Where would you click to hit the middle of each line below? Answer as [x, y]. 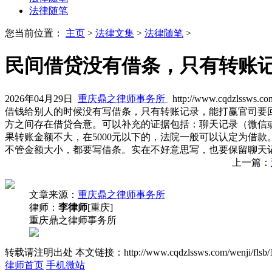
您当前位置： [35, 33]
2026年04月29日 [41, 98]
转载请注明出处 [39, 252]
